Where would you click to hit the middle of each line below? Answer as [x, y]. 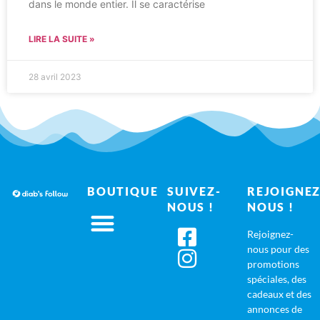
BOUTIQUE [123, 191]
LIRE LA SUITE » [62, 39]
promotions [273, 264]
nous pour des [278, 249]
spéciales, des [277, 279]
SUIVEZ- [194, 191]
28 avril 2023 [55, 77]
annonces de [275, 309]
